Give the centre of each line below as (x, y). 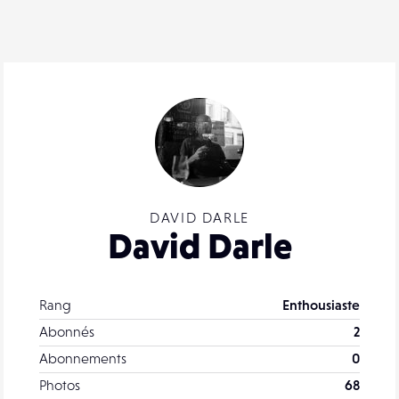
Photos (60, 384)
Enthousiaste (321, 304)
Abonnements (83, 358)
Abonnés (67, 331)
